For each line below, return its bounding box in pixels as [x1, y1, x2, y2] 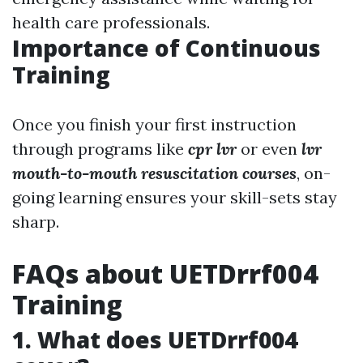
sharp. [12, 211, 59, 233]
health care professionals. [12, 12, 210, 33]
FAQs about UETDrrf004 [12, 256, 318, 292]
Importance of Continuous [12, 32, 321, 64]
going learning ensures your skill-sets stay [12, 187, 337, 208]
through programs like [12, 139, 188, 160]
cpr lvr [188, 139, 237, 160]
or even [237, 139, 301, 160]
